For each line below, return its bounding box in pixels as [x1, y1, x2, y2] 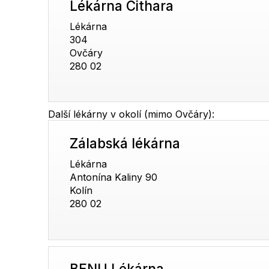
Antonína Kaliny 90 [70, 171, 158, 184]
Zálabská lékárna [70, 135, 181, 152]
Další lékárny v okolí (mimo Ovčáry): [48, 108, 214, 121]
